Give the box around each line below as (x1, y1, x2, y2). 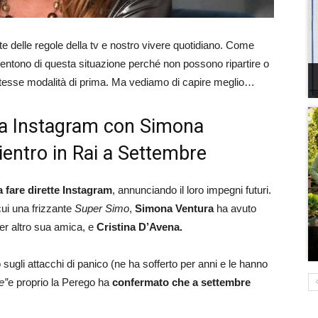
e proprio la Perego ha (8, 276, 112, 288)
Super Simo (75, 202, 129, 214)
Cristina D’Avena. (97, 221, 182, 233)
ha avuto (214, 202, 256, 214)
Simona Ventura (135, 202, 214, 214)
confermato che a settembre (112, 276, 251, 288)
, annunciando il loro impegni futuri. (112, 184, 271, 196)
